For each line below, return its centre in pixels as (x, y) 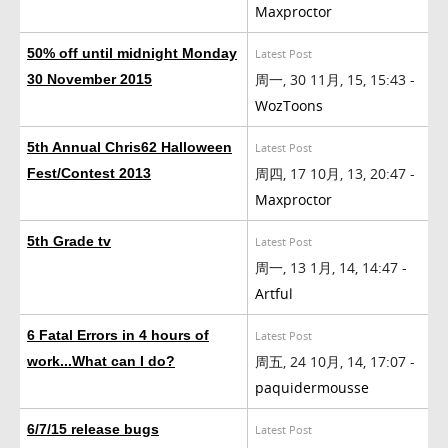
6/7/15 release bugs (93, 428)
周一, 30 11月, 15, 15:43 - (335, 79)
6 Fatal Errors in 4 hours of (118, 334)
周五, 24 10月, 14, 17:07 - (335, 361)
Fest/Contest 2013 (89, 172)
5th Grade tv (69, 240)
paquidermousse (312, 387)
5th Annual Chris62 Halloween (129, 146)
